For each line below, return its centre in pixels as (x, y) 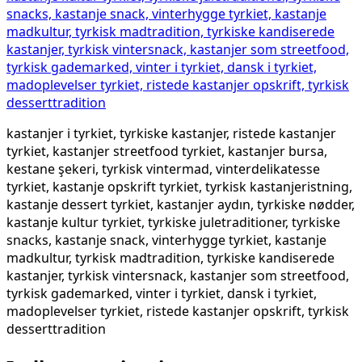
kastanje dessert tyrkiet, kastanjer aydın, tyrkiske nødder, (181, 204)
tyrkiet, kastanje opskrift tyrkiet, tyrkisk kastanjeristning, (179, 186)
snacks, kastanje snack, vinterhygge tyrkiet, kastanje (166, 240)
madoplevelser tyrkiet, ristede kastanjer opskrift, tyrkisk (178, 311)
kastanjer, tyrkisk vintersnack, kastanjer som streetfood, (178, 275)
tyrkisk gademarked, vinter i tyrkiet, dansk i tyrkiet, (162, 293)
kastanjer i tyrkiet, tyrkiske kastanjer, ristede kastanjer (171, 133)
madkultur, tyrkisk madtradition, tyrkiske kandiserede (170, 257)
